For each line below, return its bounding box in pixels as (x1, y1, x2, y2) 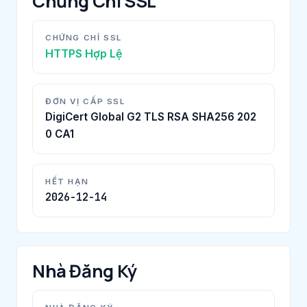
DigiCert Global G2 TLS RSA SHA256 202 (45, 110, 256, 123)
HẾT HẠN (45, 176, 89, 186)
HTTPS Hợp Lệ (45, 46, 122, 60)
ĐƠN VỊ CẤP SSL (45, 96, 125, 106)
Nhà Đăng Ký (32, 258, 137, 283)
